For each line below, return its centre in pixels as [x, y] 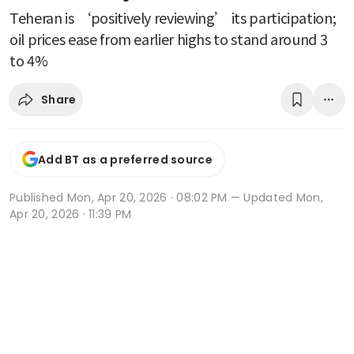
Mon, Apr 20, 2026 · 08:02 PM [147, 198]
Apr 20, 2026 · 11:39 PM [71, 215]
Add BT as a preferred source [125, 159]
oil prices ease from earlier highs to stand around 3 [169, 39]
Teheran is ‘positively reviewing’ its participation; [173, 18]
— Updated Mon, [275, 198]
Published [38, 198]
